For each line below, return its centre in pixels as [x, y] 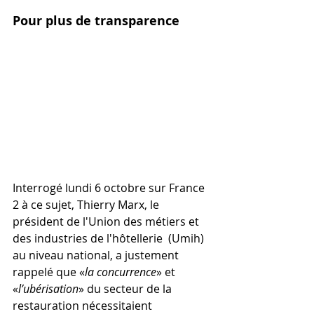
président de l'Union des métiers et [107, 221]
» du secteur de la [127, 288]
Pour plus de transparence [96, 21]
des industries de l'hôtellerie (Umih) [110, 238]
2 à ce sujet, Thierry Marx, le [89, 204]
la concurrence [121, 272]
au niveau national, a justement [97, 255]
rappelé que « [49, 272]
